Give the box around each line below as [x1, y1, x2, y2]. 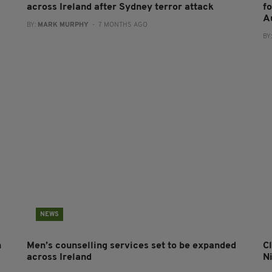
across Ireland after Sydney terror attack [26, 2, 214, 12]
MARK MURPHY [37, 21, 89, 29]
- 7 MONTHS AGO [88, 21, 148, 29]
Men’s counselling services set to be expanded [26, 240, 236, 251]
